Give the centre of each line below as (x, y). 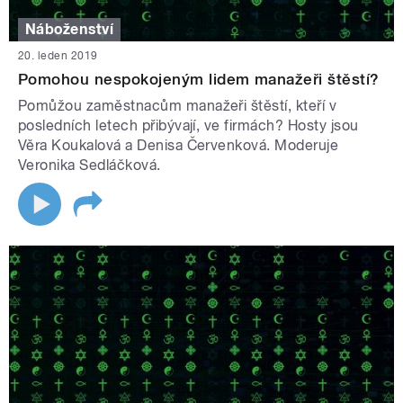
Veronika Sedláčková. (90, 166)
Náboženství (70, 29)
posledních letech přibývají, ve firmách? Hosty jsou (188, 126)
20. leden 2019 (58, 56)
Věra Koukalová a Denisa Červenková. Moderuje (179, 146)
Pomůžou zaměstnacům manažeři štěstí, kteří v (178, 106)
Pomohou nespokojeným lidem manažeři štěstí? (199, 80)
